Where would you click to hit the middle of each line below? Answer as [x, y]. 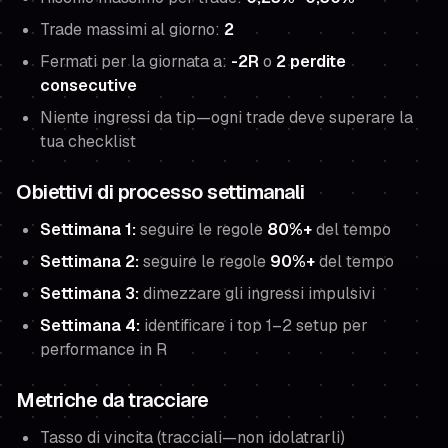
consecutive [88, 85]
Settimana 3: [89, 293]
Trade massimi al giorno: [132, 29]
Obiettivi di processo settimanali [160, 192]
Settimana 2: [89, 261]
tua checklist [88, 141]
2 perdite [311, 61]
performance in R [103, 349]
